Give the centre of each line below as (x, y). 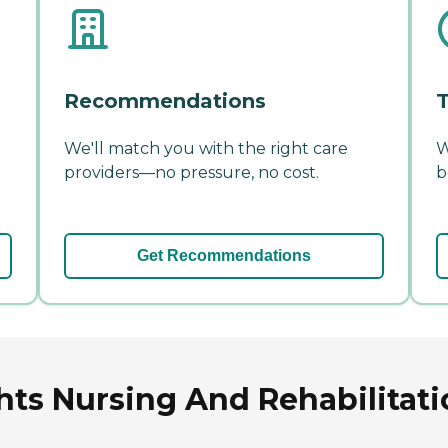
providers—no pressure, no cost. (191, 173)
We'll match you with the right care (206, 149)
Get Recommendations (224, 256)
